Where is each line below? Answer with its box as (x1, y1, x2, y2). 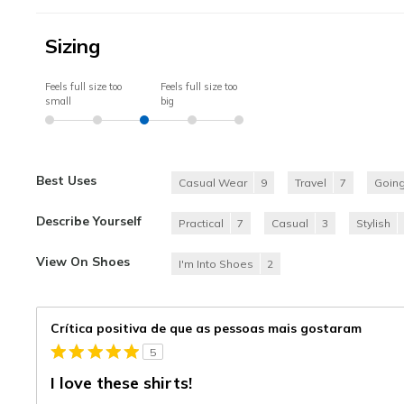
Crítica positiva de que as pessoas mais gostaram (50, 319, 362, 335)
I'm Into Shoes (179, 256, 253, 271)
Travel (295, 175, 326, 189)
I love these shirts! (50, 372, 192, 393)
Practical (179, 216, 224, 230)
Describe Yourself (36, 212, 142, 228)
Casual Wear (179, 175, 247, 189)
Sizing (45, 32, 100, 59)
